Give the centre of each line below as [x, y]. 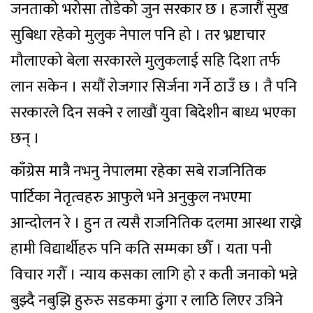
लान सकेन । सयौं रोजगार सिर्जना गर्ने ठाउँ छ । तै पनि [154, 87]
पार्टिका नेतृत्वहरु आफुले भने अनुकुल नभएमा [131, 197]
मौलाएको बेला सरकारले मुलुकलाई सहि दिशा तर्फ [145, 61]
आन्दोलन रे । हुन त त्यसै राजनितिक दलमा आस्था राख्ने [156, 223]
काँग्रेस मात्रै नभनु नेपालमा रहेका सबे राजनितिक [138, 172]
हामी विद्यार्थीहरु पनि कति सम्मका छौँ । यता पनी [141, 249]
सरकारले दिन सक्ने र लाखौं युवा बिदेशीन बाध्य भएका [153, 113]
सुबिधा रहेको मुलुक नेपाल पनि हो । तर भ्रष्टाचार [138, 35]
